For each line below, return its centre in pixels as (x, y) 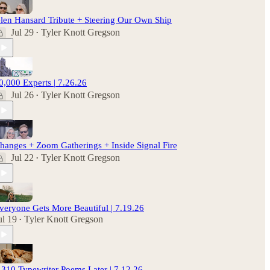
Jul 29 (22, 32)
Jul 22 (22, 158)
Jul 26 (22, 95)
